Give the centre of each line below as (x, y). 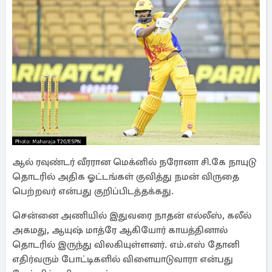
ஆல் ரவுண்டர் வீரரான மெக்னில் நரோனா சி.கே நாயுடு (134, 162)
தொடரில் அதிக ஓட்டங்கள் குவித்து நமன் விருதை (126, 177)
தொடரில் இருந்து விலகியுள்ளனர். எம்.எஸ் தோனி (126, 245)
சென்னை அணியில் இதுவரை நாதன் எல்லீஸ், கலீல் (132, 216)
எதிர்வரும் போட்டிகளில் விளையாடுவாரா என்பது (123, 259)
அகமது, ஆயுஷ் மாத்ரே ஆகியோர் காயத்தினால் (120, 230)
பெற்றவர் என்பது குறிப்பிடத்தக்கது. (93, 191)
